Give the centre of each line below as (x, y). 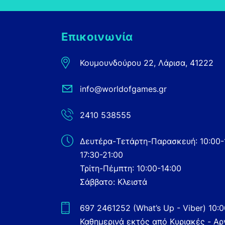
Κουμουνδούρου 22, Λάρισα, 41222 (146, 63)
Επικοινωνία (97, 37)
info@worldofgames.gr (123, 89)
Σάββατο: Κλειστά (113, 182)
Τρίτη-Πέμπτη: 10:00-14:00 (130, 168)
